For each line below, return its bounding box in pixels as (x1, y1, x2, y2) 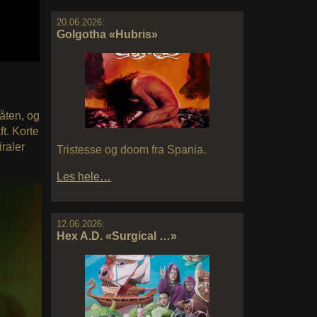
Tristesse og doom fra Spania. (57, 143, 206, 156)
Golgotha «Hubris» (57, 28, 158, 40)
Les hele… (57, 170, 111, 183)
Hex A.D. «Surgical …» (57, 229, 177, 242)
